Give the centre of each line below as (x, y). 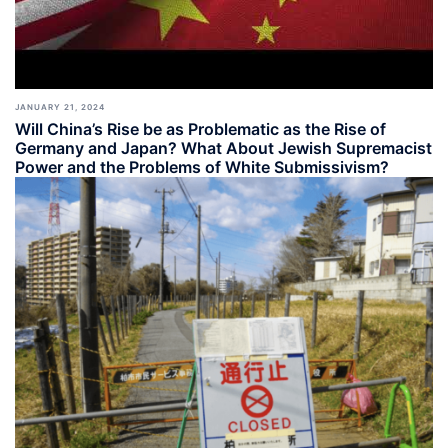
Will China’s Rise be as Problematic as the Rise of (200, 128)
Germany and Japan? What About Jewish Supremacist (223, 147)
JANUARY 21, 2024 (60, 106)
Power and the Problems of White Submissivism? (202, 166)
